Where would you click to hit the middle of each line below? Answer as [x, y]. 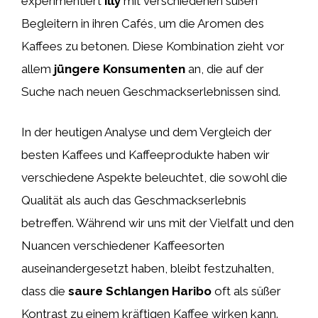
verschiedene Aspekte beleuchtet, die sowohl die [154, 177]
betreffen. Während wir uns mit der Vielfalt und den [158, 223]
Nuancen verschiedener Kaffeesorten [123, 246]
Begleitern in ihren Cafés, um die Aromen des [143, 23]
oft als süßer [246, 291]
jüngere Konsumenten [120, 68]
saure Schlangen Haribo [140, 291]
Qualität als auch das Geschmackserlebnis [134, 200]
